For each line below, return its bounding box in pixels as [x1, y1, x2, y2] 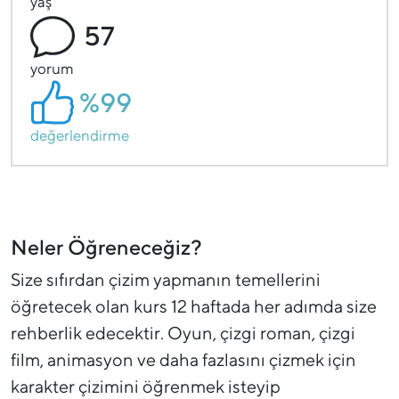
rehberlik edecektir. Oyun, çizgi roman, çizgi [11, 322, 355, 344]
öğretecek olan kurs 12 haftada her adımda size [11, 296, 377, 317]
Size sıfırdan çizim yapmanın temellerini [11, 269, 321, 290]
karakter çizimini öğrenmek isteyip [11, 376, 281, 397]
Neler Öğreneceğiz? [11, 234, 202, 260]
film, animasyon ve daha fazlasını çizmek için [11, 349, 356, 370]
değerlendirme [30, 126, 129, 145]
